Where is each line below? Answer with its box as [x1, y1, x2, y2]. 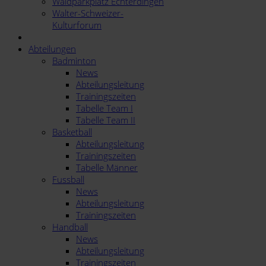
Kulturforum [52, 19, 102, 31]
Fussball [52, 173, 84, 185]
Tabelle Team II [76, 114, 135, 126]
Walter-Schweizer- [52, 7, 123, 19]
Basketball [52, 126, 92, 138]
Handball [52, 221, 88, 233]
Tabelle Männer [76, 161, 138, 173]
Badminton [52, 55, 96, 66]
